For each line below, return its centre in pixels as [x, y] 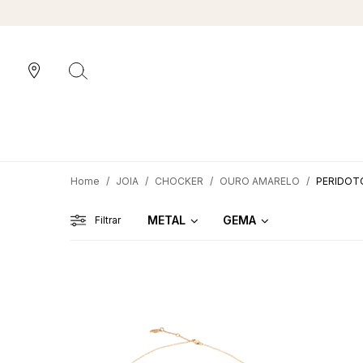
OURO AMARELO [260, 181]
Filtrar [108, 220]
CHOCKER [179, 181]
